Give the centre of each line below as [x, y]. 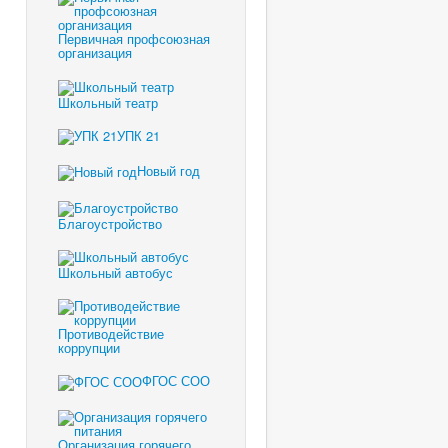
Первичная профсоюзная [134, 39]
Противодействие [111, 334]
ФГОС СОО [176, 381]
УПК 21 [138, 135]
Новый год [168, 171]
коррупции [89, 348]
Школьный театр [108, 102]
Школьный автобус [115, 273]
